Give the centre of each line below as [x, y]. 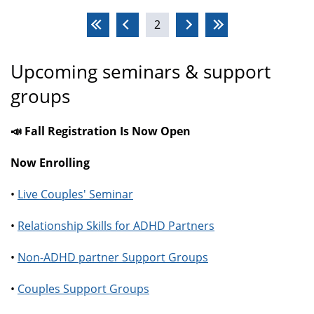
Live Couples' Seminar [75, 194]
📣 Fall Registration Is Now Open [101, 131]
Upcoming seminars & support [141, 71]
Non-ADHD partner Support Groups [113, 257]
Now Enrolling [50, 162]
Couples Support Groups [83, 288]
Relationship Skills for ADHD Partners [116, 225]
